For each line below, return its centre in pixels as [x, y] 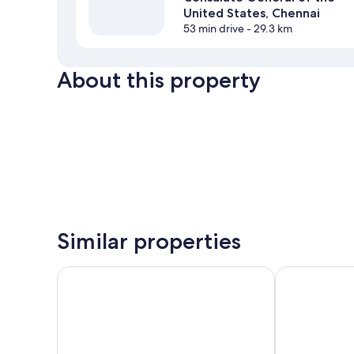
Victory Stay [309, 274]
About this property [159, 80]
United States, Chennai [252, 13]
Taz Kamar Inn [95, 274]
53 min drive [214, 29]
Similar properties [149, 241]
